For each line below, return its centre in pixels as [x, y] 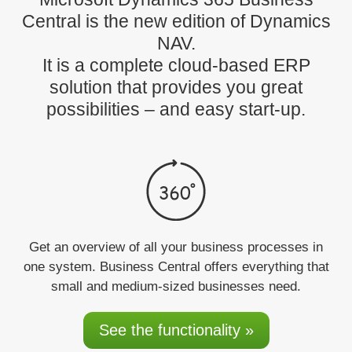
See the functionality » [176, 330]
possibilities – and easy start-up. [176, 109]
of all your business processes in [224, 247]
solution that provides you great [176, 87]
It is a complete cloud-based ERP [176, 65]
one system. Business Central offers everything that [176, 266]
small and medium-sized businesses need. [176, 286]
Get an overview [77, 247]
